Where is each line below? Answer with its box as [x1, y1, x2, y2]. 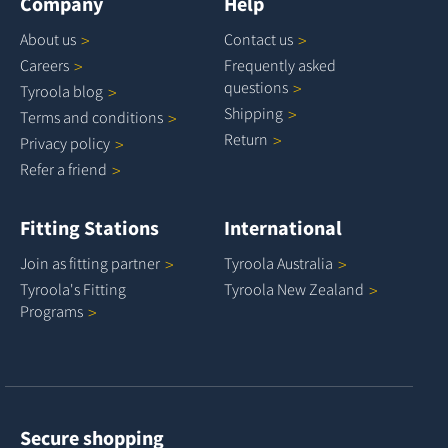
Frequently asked [224, 54, 336, 75]
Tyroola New [224, 278, 309, 299]
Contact [224, 28, 279, 49]
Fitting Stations [20, 214, 159, 240]
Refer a [20, 158, 68, 179]
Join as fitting [20, 252, 111, 273]
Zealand [309, 278, 364, 299]
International [224, 214, 342, 240]
